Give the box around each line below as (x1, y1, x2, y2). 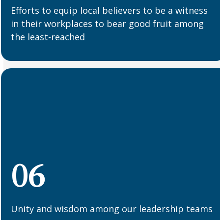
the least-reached (11, 30, 85, 43)
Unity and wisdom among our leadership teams (11, 203, 213, 215)
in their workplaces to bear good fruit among (11, 17, 204, 29)
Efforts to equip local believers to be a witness (11, 4, 208, 16)
